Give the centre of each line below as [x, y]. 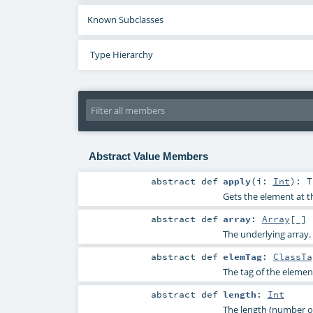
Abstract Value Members [148, 156]
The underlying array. [267, 234]
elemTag [242, 257]
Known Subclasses [126, 20]
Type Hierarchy [121, 55]
